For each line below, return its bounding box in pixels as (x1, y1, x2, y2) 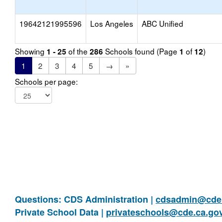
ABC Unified (142, 18, 183, 29)
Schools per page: (15, 76, 78, 87)
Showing (15, 46, 47, 56)
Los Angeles (90, 18, 133, 29)
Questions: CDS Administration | (15, 193, 156, 206)
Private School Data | (15, 206, 106, 219)
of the (66, 46, 90, 56)
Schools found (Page (103, 46, 179, 56)
